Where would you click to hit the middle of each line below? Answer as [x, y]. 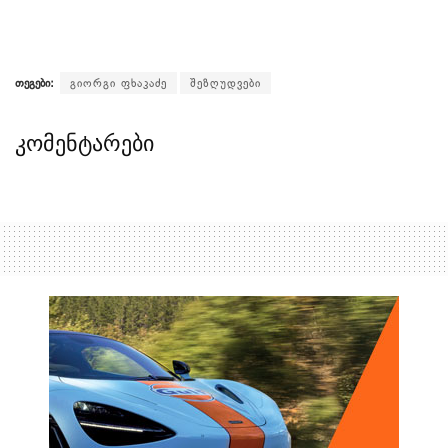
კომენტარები [84, 144]
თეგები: [34, 83]
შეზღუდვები [225, 83]
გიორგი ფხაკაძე [118, 83]
